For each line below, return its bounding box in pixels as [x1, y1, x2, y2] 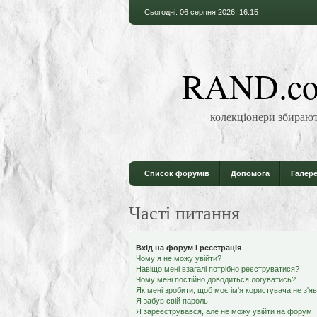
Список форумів [144, 169, 209, 178]
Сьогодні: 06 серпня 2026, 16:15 [144, 8, 258, 16]
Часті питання [129, 200, 240, 224]
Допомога [231, 169, 270, 178]
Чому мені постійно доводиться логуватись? [136, 275, 296, 284]
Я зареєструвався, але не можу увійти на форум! [136, 307, 314, 316]
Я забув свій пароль [136, 296, 208, 305]
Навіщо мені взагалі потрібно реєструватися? [136, 265, 299, 273]
